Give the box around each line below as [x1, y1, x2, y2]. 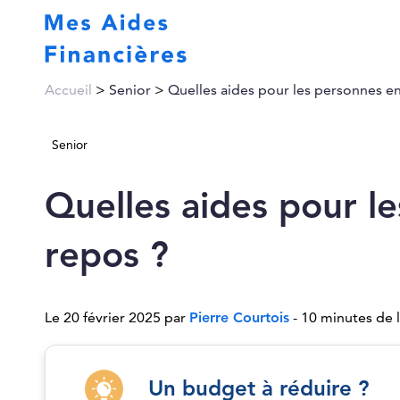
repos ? [45, 233, 169, 278]
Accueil [45, 81, 92, 99]
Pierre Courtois [189, 309, 289, 327]
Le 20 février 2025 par [45, 309, 189, 327]
